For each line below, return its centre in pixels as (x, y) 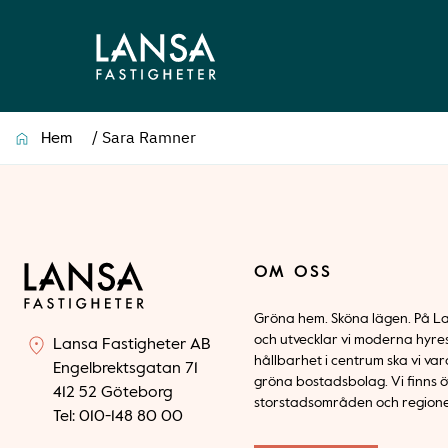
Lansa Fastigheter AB (131, 345)
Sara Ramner (149, 137)
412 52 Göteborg (113, 393)
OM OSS (293, 273)
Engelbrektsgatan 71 (125, 369)
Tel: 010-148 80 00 (118, 417)
